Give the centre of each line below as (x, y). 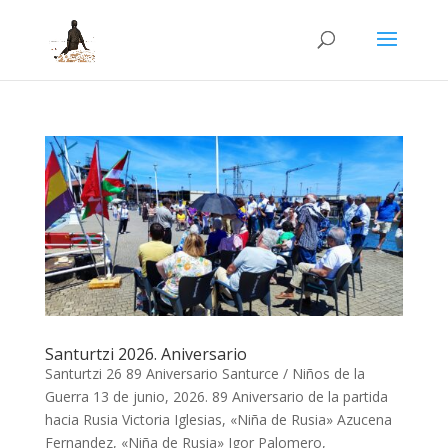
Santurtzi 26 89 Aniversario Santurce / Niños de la (204, 373)
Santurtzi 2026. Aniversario (145, 353)
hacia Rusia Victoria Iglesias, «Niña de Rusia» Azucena (218, 419)
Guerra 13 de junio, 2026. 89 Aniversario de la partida (216, 396)
